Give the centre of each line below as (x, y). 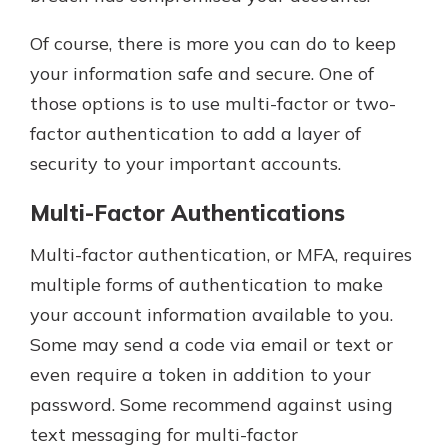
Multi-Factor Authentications (187, 212)
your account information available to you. (211, 315)
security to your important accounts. (185, 163)
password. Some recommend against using (211, 405)
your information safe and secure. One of (202, 73)
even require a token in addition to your (200, 375)
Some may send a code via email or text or (211, 345)
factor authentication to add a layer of (195, 133)
